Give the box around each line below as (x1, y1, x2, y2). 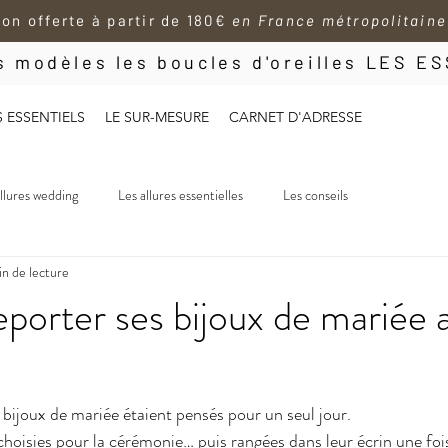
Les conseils (283, 185, 348, 206)
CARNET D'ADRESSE (229, 108, 362, 126)
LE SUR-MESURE (105, 108, 209, 126)
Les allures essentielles (118, 185, 243, 206)
